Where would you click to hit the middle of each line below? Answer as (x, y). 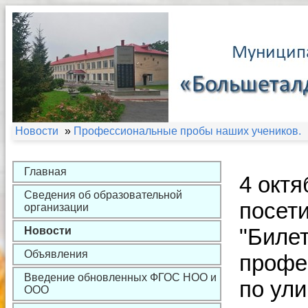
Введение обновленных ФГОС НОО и (120, 277)
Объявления (56, 254)
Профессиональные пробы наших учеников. (187, 131)
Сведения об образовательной (103, 195)
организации (56, 207)
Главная (45, 172)
